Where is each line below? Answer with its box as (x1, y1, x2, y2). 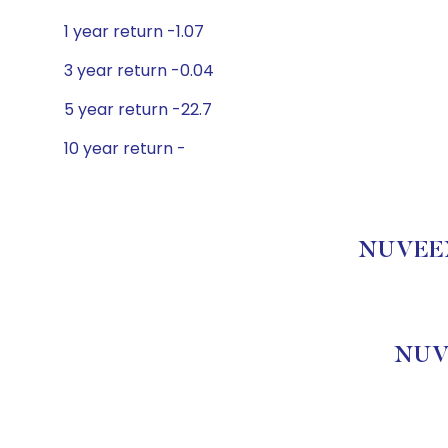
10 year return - (64, 137, 186, 160)
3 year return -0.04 (64, 59, 214, 82)
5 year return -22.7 (64, 98, 212, 121)
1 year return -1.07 (64, 20, 204, 43)
